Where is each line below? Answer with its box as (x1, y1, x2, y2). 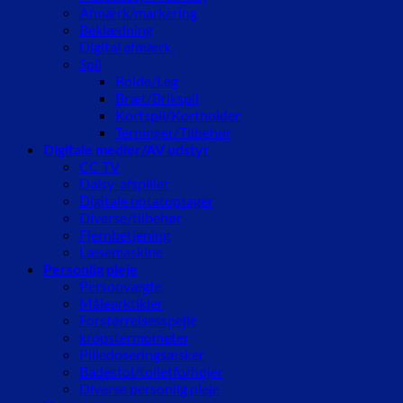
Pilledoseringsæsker (79, 345, 204, 363)
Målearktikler (79, 294, 163, 312)
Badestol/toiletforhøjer (79, 363, 223, 381)
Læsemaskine (79, 243, 163, 261)
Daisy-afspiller (79, 175, 169, 193)
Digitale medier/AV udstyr (43, 140, 210, 158)
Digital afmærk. (79, 38, 174, 56)
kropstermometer (79, 328, 189, 346)
